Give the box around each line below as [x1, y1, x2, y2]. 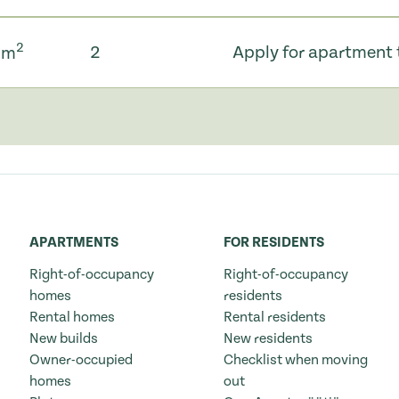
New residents [224, 330, 313, 347]
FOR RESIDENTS [224, 234, 325, 251]
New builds [28, 330, 98, 347]
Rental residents [224, 309, 327, 326]
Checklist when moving [224, 352, 369, 369]
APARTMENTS [28, 234, 118, 251]
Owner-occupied [28, 352, 133, 369]
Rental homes [28, 309, 115, 326]
